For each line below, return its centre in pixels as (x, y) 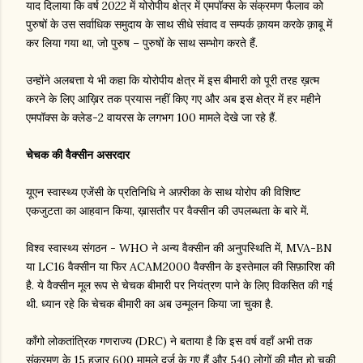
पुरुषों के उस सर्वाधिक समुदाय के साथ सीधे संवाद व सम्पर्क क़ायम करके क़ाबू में (179, 25)
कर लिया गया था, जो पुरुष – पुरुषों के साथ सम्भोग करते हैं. (142, 43)
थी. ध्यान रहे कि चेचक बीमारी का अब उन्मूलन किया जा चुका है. (149, 304)
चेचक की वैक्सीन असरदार (78, 155)
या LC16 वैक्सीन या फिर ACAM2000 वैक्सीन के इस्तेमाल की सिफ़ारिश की (180, 267)
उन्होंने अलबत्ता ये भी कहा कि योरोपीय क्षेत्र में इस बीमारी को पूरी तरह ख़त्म (173, 81)
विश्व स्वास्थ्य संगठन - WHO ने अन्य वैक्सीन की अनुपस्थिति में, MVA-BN (179, 248)
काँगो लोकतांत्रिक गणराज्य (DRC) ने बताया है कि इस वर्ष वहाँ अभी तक (169, 342)
